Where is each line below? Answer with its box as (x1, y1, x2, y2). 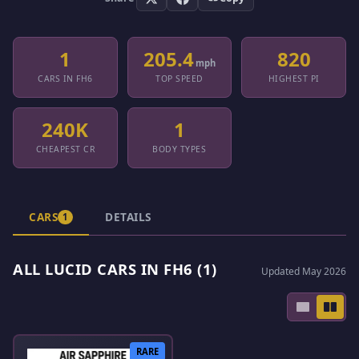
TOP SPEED (155, 73, 204, 85)
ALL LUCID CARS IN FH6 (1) (13, 258, 217, 279)
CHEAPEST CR (35, 143, 95, 155)
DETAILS (105, 208, 151, 224)
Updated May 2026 (261, 264, 346, 278)
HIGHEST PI (268, 73, 320, 85)
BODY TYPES (152, 143, 207, 155)
